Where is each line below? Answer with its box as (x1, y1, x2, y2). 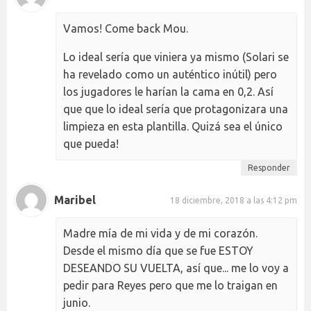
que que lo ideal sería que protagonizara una (63, 103, 288, 116)
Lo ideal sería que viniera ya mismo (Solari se (63, 51, 289, 64)
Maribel (54, 193, 96, 206)
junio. (63, 296, 90, 310)
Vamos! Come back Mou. (63, 22, 188, 35)
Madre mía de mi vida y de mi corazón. (63, 227, 258, 240)
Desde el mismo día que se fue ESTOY (63, 244, 253, 258)
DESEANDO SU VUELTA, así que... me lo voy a (63, 262, 289, 275)
